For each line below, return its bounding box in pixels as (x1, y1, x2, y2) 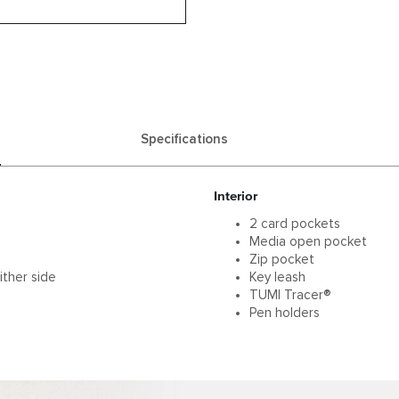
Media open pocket (249, 234, 367, 248)
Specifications (141, 132, 228, 146)
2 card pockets (249, 216, 340, 231)
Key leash (249, 270, 305, 284)
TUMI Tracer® (249, 288, 331, 302)
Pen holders (249, 305, 320, 320)
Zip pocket (249, 252, 314, 266)
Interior (214, 187, 257, 204)
